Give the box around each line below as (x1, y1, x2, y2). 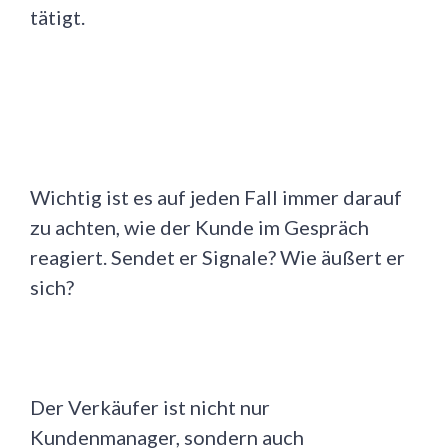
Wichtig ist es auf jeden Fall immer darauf (30, 185, 402, 210)
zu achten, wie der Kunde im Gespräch (30, 215, 369, 240)
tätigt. (30, 5, 85, 30)
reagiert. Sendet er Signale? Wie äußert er (30, 245, 405, 270)
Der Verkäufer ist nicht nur (30, 395, 270, 420)
